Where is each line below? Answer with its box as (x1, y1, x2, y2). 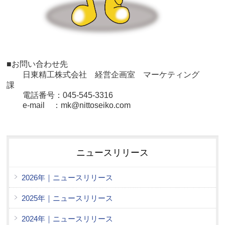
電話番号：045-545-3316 (7, 91, 113, 100)
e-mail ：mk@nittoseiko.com (7, 101, 131, 110)
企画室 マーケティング (111, 70, 199, 79)
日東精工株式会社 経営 (7, 70, 111, 79)
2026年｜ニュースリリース (22, 173, 113, 182)
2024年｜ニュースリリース (22, 214, 113, 223)
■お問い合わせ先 (7, 60, 68, 69)
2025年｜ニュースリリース (22, 194, 113, 203)
